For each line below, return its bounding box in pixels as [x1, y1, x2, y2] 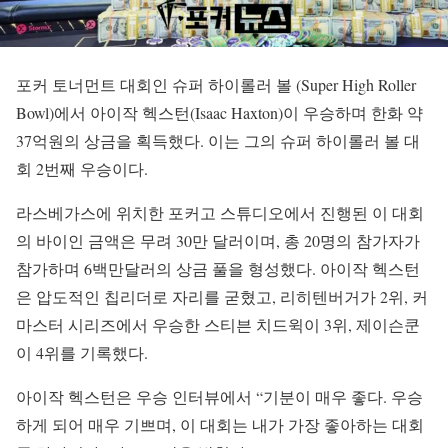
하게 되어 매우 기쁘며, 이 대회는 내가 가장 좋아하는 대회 [16, 414, 424, 436]
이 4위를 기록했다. [16, 342, 148, 364]
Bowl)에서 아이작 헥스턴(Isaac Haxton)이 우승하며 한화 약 [16, 102, 423, 124]
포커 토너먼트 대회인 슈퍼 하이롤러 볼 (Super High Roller [16, 74, 416, 96]
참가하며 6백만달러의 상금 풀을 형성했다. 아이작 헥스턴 [16, 258, 420, 280]
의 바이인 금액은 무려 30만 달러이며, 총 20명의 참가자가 [16, 230, 420, 252]
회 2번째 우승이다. [16, 158, 148, 180]
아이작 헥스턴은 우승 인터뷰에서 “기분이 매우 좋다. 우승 [16, 386, 423, 408]
